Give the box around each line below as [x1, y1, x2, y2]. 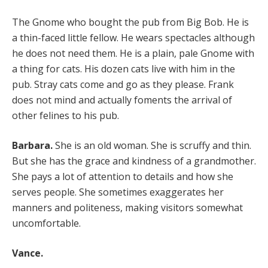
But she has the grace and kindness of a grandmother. [12, 154, 256, 167]
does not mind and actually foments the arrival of [12, 93, 232, 106]
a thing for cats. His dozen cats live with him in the [12, 62, 235, 75]
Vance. [12, 246, 43, 260]
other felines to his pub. [12, 108, 119, 122]
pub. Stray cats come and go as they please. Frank [12, 77, 234, 91]
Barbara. [12, 138, 53, 152]
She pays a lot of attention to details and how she [12, 169, 233, 183]
